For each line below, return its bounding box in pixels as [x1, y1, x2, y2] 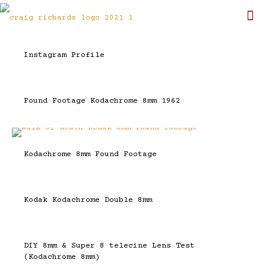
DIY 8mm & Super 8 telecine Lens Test [24, 242, 195, 250]
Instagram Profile [24, 51, 104, 59]
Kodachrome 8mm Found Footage [24, 150, 157, 159]
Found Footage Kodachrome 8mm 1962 [24, 97, 180, 105]
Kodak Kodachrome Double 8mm [24, 196, 152, 204]
